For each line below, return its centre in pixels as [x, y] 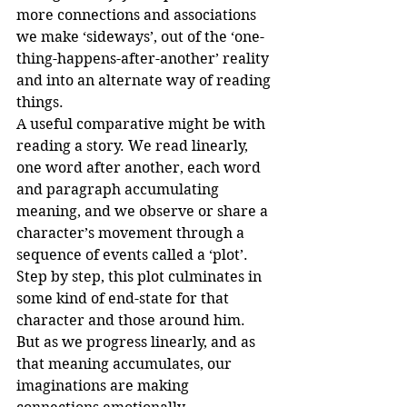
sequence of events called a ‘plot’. [134, 255]
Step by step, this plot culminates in [141, 277]
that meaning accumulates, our [126, 364]
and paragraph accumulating [119, 190]
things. [40, 103]
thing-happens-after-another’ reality [144, 59]
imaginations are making [104, 386]
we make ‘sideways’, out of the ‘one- [140, 37]
